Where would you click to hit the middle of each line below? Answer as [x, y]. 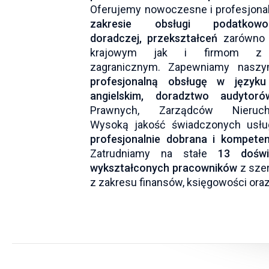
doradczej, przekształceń [157, 38]
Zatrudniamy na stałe [154, 154]
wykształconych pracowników [164, 168]
